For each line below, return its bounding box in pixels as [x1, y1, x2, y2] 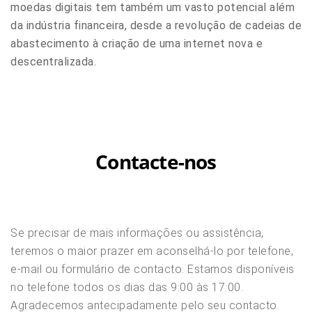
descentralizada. [10, 54, 96, 68]
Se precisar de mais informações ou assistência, [10, 226, 264, 240]
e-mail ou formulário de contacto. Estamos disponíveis [10, 262, 295, 276]
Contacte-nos [95, 148, 217, 175]
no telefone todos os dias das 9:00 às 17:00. [10, 280, 243, 294]
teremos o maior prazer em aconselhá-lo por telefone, [10, 244, 293, 258]
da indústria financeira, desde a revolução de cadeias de [10, 18, 302, 32]
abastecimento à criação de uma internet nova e [10, 36, 263, 50]
